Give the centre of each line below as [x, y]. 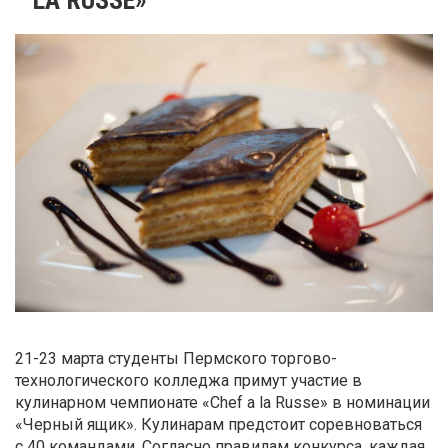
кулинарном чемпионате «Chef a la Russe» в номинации [222, 403]
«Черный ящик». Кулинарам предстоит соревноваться [218, 425]
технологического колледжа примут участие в [188, 381]
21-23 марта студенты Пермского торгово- [176, 359]
